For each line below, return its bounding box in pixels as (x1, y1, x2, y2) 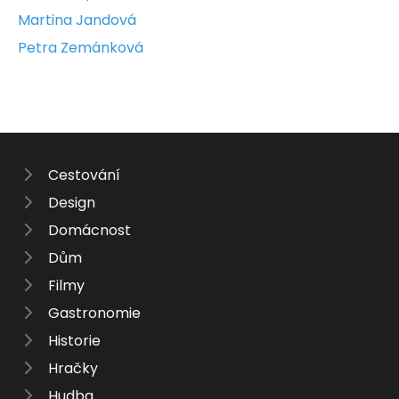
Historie (48, 330, 101, 351)
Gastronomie (48, 302, 141, 323)
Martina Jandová (18, 9, 136, 30)
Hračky (48, 357, 98, 379)
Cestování (48, 164, 120, 185)
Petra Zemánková (18, 37, 143, 58)
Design (48, 191, 95, 213)
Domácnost (48, 219, 131, 240)
